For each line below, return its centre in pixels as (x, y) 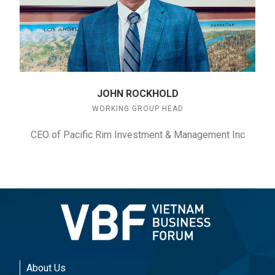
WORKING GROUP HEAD (137, 109)
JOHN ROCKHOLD (137, 94)
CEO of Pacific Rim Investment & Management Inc (137, 135)
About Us (46, 268)
